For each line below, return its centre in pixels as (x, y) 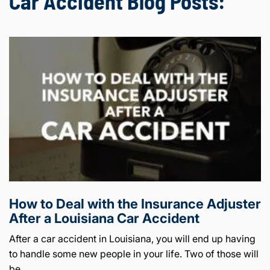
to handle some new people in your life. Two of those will (134, 253)
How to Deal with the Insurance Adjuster (135, 203)
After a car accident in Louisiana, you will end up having (132, 238)
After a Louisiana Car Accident (104, 218)
